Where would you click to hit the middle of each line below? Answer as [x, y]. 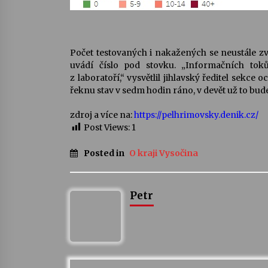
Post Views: [107, 127]
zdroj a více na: [102, 115]
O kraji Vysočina [164, 153]
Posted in [105, 153]
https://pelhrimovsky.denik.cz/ [196, 115]
